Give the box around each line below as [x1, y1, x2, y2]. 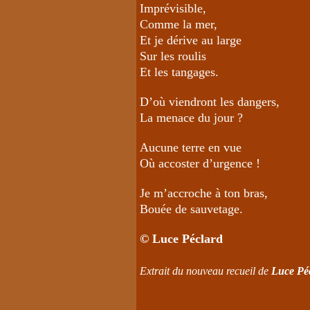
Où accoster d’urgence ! [140, 156, 260, 170]
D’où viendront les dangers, [140, 94, 280, 109]
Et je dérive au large [140, 33, 241, 47]
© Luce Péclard [140, 231, 223, 246]
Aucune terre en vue [140, 140, 241, 154]
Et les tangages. [140, 64, 219, 79]
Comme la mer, [140, 17, 217, 31]
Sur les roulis [140, 48, 206, 63]
